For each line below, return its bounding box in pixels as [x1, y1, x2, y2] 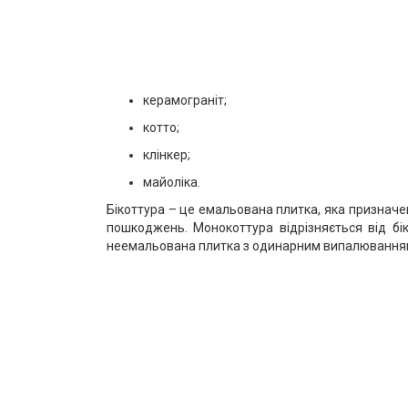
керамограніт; [143, 93, 227, 107]
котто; [143, 120, 179, 135]
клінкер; [143, 148, 190, 162]
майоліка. [143, 175, 200, 189]
